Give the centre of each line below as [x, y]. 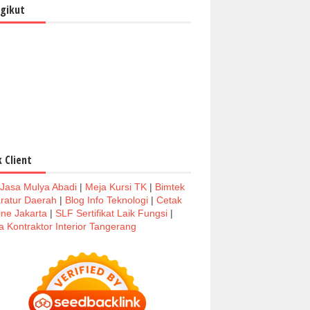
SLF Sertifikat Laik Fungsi [111, 213]
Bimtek [170, 186]
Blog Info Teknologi [107, 200]
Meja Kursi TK [116, 186]
